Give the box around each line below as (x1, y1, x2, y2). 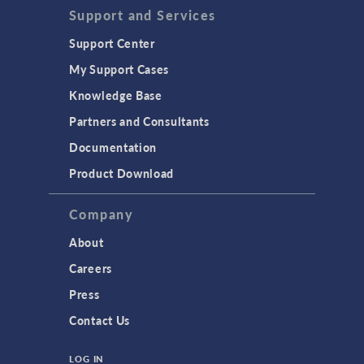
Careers (69, 260, 112, 276)
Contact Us (69, 312, 130, 328)
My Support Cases (69, 61, 170, 77)
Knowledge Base (69, 87, 162, 103)
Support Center (69, 35, 155, 51)
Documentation (69, 139, 158, 155)
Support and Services (69, 6, 216, 24)
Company (69, 205, 134, 223)
